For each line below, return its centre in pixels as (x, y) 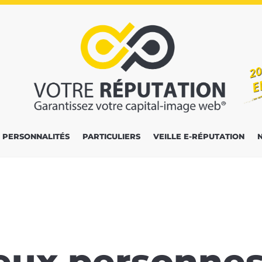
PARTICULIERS (111, 137)
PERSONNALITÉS (36, 137)
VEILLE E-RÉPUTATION (199, 137)
